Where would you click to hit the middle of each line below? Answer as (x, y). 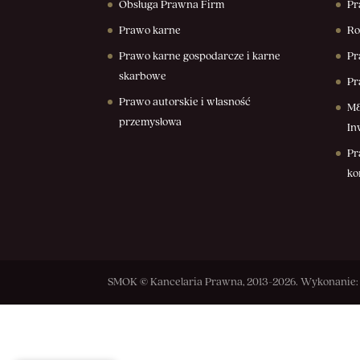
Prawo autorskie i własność (185, 102)
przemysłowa (151, 123)
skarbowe (143, 77)
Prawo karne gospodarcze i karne (200, 57)
